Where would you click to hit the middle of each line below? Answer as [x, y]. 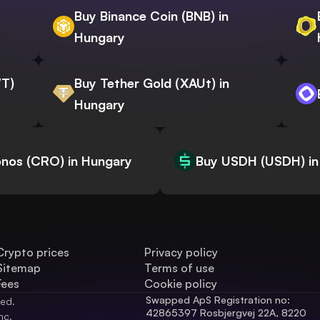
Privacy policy [181, 252]
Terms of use [180, 268]
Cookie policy [181, 284]
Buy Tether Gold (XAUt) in [152, 83]
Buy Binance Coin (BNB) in [151, 16]
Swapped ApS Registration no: [218, 300]
